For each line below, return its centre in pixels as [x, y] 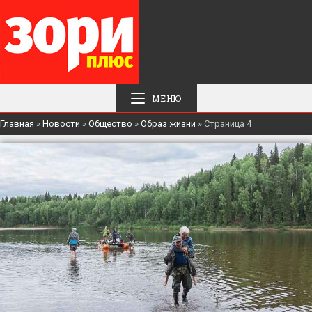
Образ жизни [168, 124]
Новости [61, 124]
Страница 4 [228, 124]
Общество [110, 124]
